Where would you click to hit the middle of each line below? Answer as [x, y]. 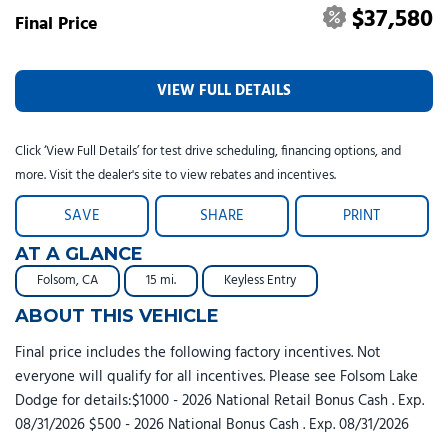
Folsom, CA [67, 280]
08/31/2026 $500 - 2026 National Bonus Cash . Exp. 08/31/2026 [212, 424]
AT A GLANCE [79, 253]
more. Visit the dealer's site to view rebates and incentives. [175, 175]
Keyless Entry [260, 280]
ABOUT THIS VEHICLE [117, 315]
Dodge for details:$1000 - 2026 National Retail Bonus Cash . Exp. [219, 400]
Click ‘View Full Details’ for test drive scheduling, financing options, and [208, 151]
